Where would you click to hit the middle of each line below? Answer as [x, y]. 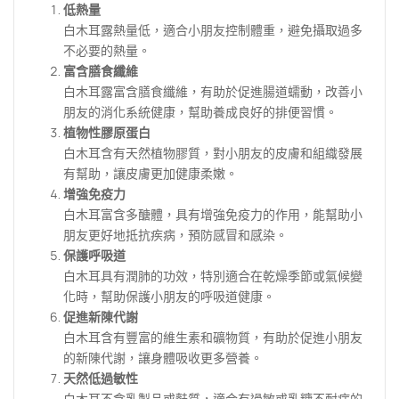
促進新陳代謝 [101, 317]
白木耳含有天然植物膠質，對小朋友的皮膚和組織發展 [213, 153]
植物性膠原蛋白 [107, 133]
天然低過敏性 [101, 379]
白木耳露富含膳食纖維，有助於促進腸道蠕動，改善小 [213, 92]
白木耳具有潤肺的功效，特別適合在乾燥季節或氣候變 [213, 276]
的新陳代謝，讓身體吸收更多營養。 [163, 358]
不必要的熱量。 [107, 51]
